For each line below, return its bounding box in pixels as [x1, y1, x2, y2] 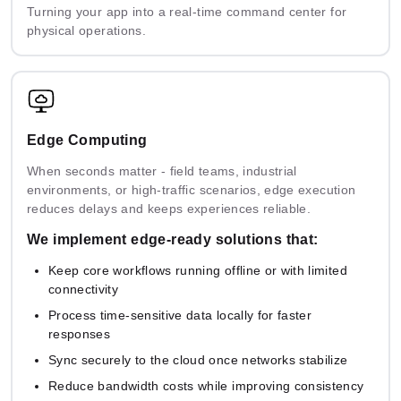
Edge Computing [27, 132, 148, 149]
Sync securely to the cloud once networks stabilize [48, 353, 348, 368]
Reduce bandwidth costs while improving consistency [48, 379, 364, 394]
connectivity [48, 282, 119, 297]
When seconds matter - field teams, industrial [27, 164, 297, 179]
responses [48, 327, 111, 342]
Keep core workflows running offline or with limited [48, 263, 347, 278]
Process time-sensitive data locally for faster [48, 308, 312, 323]
